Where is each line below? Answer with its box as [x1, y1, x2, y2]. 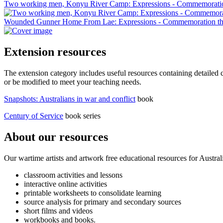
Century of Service [4, 111, 63, 120]
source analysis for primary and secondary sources [24, 197, 181, 206]
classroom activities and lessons [24, 170, 122, 179]
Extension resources [4, 45, 106, 59]
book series [63, 111, 101, 120]
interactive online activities [24, 179, 107, 188]
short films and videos [24, 206, 93, 215]
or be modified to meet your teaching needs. [4, 77, 141, 86]
